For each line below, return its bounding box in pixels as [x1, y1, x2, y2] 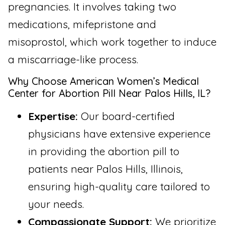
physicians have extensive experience [28, 127, 210, 141]
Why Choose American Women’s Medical [8, 75, 199, 88]
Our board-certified [78, 109, 175, 123]
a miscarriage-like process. [8, 52, 138, 66]
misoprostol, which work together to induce [8, 35, 216, 48]
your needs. [28, 197, 84, 211]
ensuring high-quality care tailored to [28, 180, 210, 193]
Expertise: [28, 109, 78, 123]
